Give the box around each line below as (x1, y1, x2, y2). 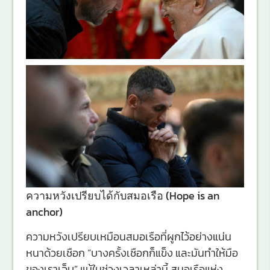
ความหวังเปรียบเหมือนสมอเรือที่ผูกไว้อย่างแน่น (25, 228, 231, 245)
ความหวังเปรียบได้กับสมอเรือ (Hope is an (25, 187, 219, 204)
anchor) (25, 203, 63, 220)
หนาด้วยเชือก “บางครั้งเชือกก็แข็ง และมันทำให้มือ (25, 245, 238, 262)
